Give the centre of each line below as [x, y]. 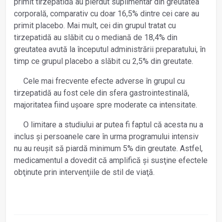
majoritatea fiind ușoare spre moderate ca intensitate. [106, 105]
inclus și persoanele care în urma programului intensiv [106, 137]
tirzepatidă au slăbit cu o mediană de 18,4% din [96, 38]
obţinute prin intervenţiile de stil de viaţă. [84, 172]
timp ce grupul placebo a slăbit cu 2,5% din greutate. [104, 61]
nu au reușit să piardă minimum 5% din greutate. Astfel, [108, 149]
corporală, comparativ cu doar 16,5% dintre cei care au [107, 14]
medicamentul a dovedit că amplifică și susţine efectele [111, 161]
